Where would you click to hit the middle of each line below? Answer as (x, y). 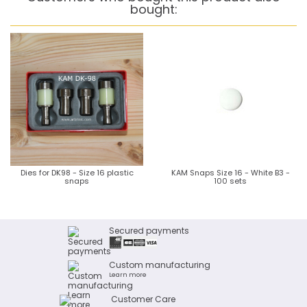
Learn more (128, 275)
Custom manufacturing (160, 265)
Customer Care (143, 299)
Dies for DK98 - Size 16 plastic (77, 173)
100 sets (230, 181)
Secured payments (149, 231)
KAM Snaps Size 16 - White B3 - (230, 173)
